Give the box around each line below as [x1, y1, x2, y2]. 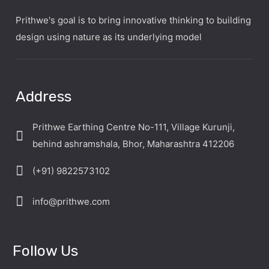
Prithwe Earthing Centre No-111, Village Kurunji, [32, 121, 235, 133]
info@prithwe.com [32, 195, 110, 207]
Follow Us [13, 242, 79, 259]
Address [16, 88, 72, 105]
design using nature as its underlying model [16, 31, 202, 43]
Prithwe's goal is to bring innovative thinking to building [16, 14, 252, 26]
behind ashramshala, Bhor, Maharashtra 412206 [32, 138, 235, 150]
